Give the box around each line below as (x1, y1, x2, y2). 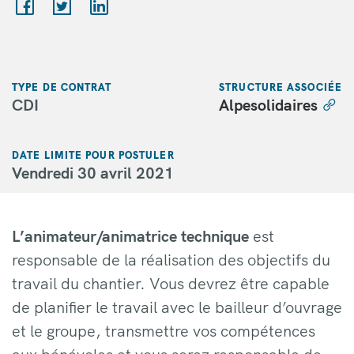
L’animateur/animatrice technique (12, 225, 253, 246)
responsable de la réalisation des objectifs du (12, 249, 330, 269)
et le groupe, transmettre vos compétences (12, 320, 315, 341)
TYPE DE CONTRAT (12, 80, 112, 93)
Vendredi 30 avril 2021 (12, 162, 174, 183)
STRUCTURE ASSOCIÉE (219, 80, 342, 93)
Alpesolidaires (219, 94, 322, 115)
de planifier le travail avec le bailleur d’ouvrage (12, 296, 342, 317)
